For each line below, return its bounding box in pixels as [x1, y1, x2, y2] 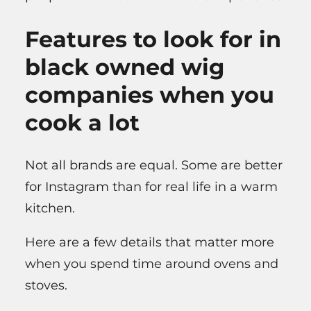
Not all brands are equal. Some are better [25, 158, 283, 174]
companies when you [25, 81, 274, 108]
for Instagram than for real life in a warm [25, 179, 278, 195]
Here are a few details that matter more [25, 235, 274, 251]
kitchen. [25, 201, 75, 217]
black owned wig [25, 53, 224, 81]
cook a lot [25, 108, 140, 136]
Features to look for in [25, 25, 281, 53]
